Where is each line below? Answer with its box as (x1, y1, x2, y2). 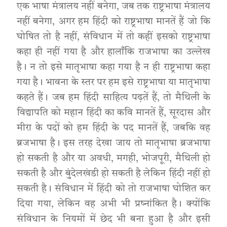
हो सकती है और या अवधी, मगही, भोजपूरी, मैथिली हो (16, 154, 211, 164)
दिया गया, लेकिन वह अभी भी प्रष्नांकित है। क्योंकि (16, 200, 211, 209)
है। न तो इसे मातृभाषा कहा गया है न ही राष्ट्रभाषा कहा (16, 63, 211, 72)
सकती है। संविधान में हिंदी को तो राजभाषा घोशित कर (16, 184, 211, 194)
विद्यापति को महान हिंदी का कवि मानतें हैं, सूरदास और (16, 108, 211, 118)
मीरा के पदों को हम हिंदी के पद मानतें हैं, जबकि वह (16, 124, 211, 133)
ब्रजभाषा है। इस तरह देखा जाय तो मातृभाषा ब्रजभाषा (16, 139, 211, 148)
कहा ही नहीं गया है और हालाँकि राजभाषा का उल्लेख (16, 48, 211, 57)
